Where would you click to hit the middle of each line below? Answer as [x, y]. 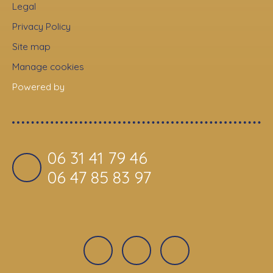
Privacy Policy [41, 27]
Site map [31, 47]
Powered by [38, 87]
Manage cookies [48, 67]
